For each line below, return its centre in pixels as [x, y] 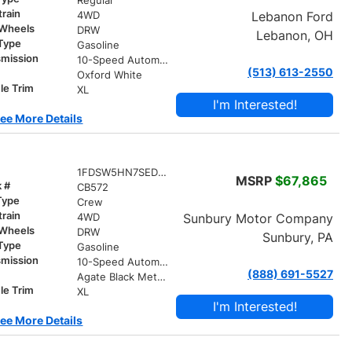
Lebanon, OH [294, 35]
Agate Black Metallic [161, 277]
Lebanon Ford [292, 16]
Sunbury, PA [297, 237]
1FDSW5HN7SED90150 [162, 172]
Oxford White [109, 75]
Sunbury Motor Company [258, 218]
